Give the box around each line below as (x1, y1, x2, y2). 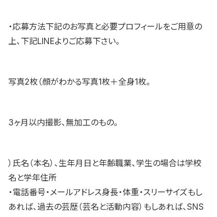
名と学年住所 (8, 173, 57, 183)
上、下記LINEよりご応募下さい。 (8, 36, 120, 46)
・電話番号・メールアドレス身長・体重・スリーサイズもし (8, 187, 202, 197)
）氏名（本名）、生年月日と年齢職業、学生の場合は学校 (8, 158, 201, 168)
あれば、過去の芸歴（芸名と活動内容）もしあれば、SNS (8, 202, 204, 212)
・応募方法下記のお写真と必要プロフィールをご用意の (8, 22, 202, 32)
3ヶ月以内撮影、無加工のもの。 (8, 118, 118, 128)
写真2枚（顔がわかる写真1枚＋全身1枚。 (8, 77, 151, 87)
